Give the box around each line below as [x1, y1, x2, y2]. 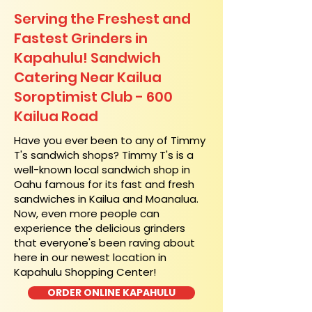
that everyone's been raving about [14, 235, 195, 250]
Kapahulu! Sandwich [14, 48, 161, 68]
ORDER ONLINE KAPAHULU [47, 286, 175, 299]
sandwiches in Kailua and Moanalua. [14, 192, 198, 206]
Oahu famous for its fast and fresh [14, 177, 194, 192]
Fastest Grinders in [14, 29, 148, 48]
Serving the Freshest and [14, 9, 191, 29]
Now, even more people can [14, 206, 159, 221]
